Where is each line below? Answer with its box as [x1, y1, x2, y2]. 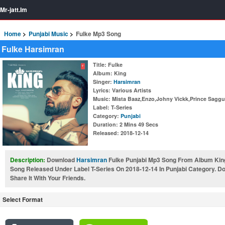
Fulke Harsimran [2, 43, 64, 55]
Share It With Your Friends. [10, 173, 85, 182]
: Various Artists [108, 86, 151, 94]
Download [47, 155, 76, 164]
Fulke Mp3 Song [76, 29, 121, 38]
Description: [10, 155, 47, 164]
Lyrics [93, 86, 108, 94]
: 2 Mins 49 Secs [116, 121, 158, 128]
